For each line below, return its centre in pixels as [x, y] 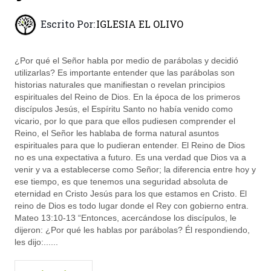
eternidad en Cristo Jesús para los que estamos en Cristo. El [131, 194]
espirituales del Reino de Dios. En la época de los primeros [128, 97]
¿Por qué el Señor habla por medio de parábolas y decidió [127, 61]
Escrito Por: [68, 24]
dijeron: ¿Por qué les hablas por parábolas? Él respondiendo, [132, 230]
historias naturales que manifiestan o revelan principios [120, 85]
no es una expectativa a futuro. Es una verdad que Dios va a [131, 158]
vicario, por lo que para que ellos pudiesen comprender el [125, 121]
